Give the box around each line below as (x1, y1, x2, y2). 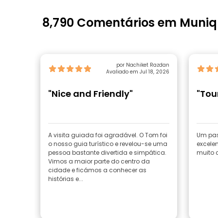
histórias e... (48, 175, 83, 183)
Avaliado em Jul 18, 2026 (106, 68, 169, 75)
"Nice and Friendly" (48, 88, 133, 100)
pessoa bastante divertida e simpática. (48, 148, 166, 157)
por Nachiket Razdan (116, 61, 169, 69)
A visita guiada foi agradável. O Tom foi (48, 131, 167, 139)
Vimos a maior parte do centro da (48, 157, 150, 165)
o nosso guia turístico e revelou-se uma (48, 140, 167, 148)
